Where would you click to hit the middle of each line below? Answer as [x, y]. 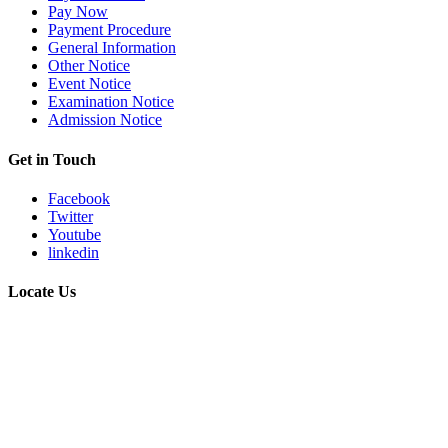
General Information [112, 48]
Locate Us [42, 292]
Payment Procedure [109, 30]
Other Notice [89, 66]
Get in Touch [52, 159]
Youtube [74, 234]
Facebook [79, 198]
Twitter [70, 216]
